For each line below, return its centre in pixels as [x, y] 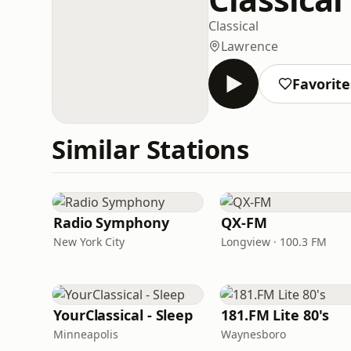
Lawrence [250, 46]
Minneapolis [86, 334]
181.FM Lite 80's [275, 315]
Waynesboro [253, 334]
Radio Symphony [111, 223]
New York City [89, 242]
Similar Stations [150, 149]
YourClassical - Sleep [123, 315]
